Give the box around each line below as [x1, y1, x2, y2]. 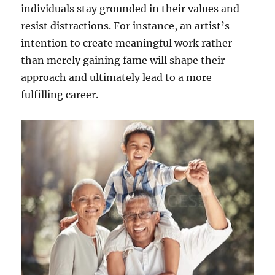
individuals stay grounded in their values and [21, 2, 240, 15]
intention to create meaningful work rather [21, 36, 233, 49]
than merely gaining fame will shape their [21, 53, 225, 66]
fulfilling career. [21, 88, 99, 101]
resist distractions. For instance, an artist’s [21, 19, 230, 32]
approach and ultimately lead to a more [21, 71, 212, 83]
